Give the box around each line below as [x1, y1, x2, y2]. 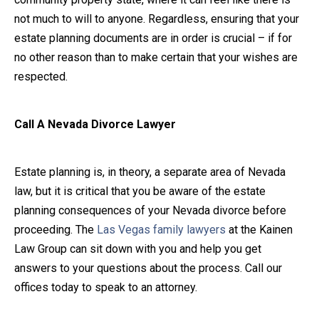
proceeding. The [14, 222, 97, 236]
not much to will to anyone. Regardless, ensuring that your [14, 11, 299, 26]
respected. [14, 69, 68, 83]
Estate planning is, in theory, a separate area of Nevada [14, 164, 286, 179]
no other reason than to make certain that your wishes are [14, 50, 298, 64]
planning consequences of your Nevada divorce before [14, 203, 286, 217]
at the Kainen [226, 222, 293, 236]
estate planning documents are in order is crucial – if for [14, 31, 292, 45]
